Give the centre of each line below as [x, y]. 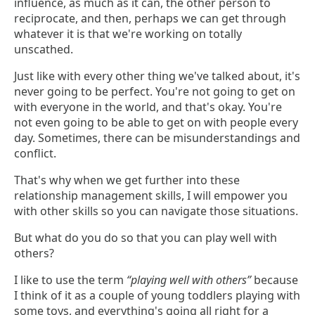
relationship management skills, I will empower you [151, 196]
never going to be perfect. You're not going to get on [155, 92]
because [275, 280]
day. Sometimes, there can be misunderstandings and [157, 138]
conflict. [35, 154]
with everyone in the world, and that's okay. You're [148, 107]
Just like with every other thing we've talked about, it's [157, 76]
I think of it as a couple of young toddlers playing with [157, 296]
